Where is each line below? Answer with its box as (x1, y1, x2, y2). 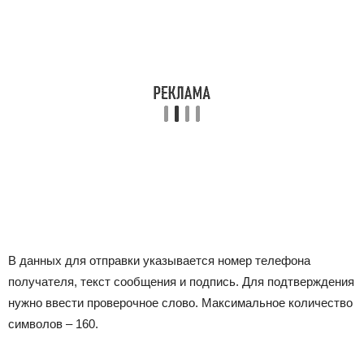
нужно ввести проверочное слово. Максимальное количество (8, 296, 353, 310)
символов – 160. (8, 317, 98, 331)
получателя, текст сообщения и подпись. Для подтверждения (8, 275, 354, 288)
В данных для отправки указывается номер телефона (8, 253, 310, 267)
